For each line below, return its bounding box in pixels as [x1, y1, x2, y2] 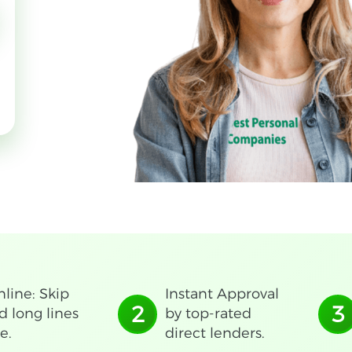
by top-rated [165, 305, 252, 322]
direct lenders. [165, 324, 266, 342]
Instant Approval [165, 285, 280, 302]
